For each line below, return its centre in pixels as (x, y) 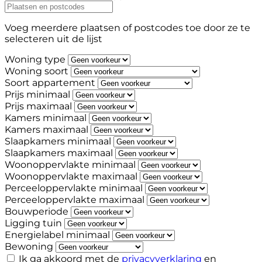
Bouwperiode (37, 212)
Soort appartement (50, 83)
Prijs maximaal (38, 106)
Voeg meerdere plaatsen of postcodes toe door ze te (127, 28)
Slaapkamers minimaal (58, 142)
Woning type (35, 60)
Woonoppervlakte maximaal (71, 177)
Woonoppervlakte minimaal (70, 165)
